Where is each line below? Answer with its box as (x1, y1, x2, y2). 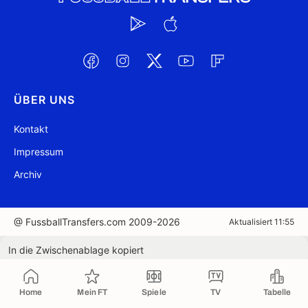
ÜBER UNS (14, 93, 75, 107)
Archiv (14, 168, 42, 180)
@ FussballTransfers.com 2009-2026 (14, 216, 180, 228)
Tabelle (263, 287, 291, 297)
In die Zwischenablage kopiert (8, 244, 144, 256)
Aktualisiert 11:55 (229, 217, 294, 227)
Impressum (14, 146, 63, 157)
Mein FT (77, 287, 108, 297)
